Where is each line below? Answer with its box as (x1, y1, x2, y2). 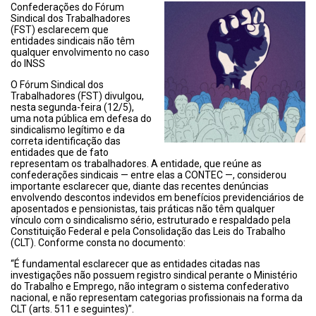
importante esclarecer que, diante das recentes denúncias (11, 181, 269, 192)
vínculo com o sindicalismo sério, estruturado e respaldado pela (11, 214, 291, 226)
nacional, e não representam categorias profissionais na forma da (11, 292, 303, 303)
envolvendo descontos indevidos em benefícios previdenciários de (11, 192, 304, 203)
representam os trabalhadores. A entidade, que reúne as (11, 158, 262, 169)
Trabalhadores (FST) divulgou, (11, 90, 144, 102)
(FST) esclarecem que (11, 24, 109, 35)
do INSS (11, 58, 45, 69)
